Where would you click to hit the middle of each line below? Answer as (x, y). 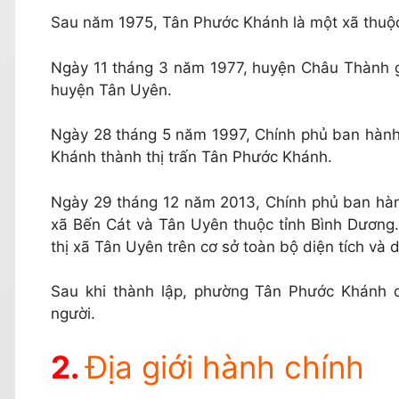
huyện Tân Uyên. (111, 90)
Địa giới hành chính (225, 366)
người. (73, 314)
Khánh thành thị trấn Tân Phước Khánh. (191, 157)
